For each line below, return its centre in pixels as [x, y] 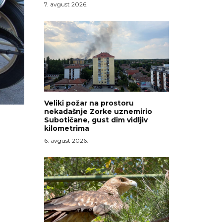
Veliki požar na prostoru [89, 103]
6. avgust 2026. [66, 140]
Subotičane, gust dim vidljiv [96, 120]
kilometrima [66, 128]
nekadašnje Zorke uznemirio [98, 111]
